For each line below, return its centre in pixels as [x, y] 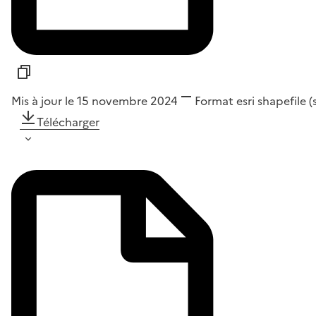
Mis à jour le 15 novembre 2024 [95, 101]
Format [214, 101]
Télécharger [68, 122]
